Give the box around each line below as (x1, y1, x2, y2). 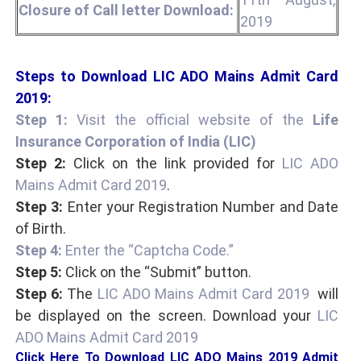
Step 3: (15, 198, 64, 216)
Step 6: (15, 285, 68, 303)
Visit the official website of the (68, 111, 313, 129)
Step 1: (15, 111, 68, 129)
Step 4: (15, 242, 65, 259)
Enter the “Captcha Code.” (65, 242, 234, 259)
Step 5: (15, 263, 62, 281)
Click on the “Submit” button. (62, 263, 251, 281)
